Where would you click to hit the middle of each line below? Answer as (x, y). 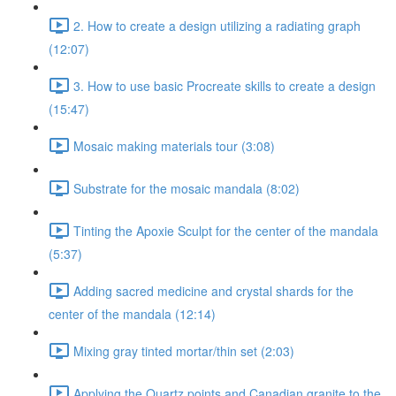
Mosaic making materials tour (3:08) (174, 145)
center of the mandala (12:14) (132, 314)
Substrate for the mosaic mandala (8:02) (187, 188)
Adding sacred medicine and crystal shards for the (213, 290)
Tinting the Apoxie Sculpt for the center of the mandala (226, 230)
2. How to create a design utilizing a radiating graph (217, 25)
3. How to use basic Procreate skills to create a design (225, 85)
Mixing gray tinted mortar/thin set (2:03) (184, 350)
